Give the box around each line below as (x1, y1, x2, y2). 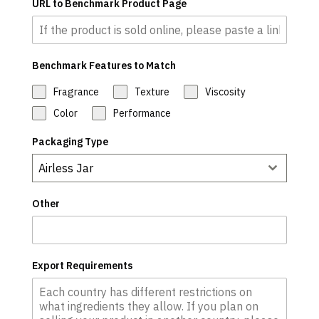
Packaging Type (31, 135, 108, 148)
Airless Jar (38, 161, 93, 175)
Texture (134, 85, 169, 98)
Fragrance (53, 85, 99, 98)
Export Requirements (31, 259, 132, 272)
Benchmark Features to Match (31, 59, 176, 72)
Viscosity (204, 85, 246, 98)
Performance (113, 107, 171, 120)
